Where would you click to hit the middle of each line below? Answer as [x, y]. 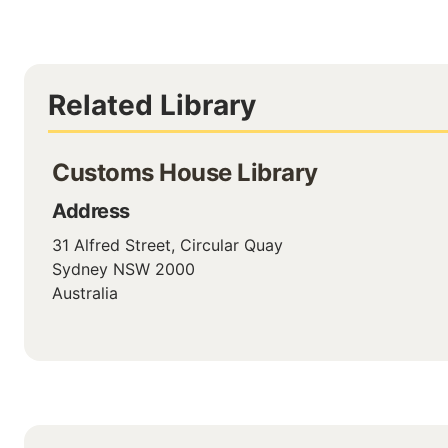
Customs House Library [185, 172]
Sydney [80, 269]
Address [91, 211]
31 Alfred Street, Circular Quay [167, 245]
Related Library [152, 105]
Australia [85, 293]
